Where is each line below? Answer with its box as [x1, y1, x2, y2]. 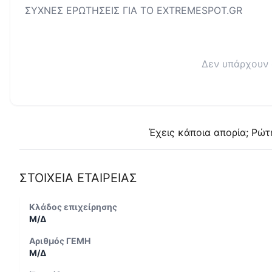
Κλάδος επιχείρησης [29, 202, 117, 212]
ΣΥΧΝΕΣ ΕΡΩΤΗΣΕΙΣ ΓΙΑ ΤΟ [25, 4, 157, 16]
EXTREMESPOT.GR [157, 4, 242, 16]
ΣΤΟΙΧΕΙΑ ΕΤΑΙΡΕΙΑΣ [19, 171, 137, 185]
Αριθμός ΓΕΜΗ [29, 236, 90, 246]
